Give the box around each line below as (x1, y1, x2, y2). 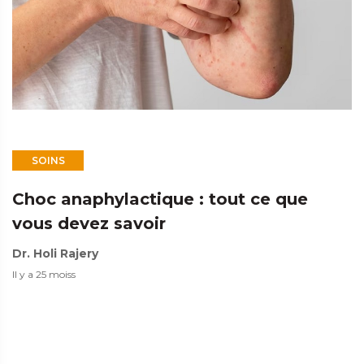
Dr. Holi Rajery (12, 246, 98, 262)
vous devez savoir (12, 214, 166, 234)
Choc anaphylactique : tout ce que (12, 189, 308, 210)
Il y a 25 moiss (12, 268, 76, 281)
